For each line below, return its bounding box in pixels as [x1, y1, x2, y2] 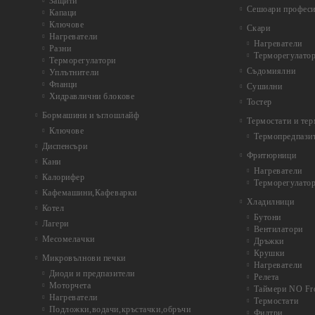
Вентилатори [253, 224, 303, 234]
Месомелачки [41, 234, 95, 244]
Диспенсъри [41, 141, 88, 151]
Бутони [253, 212, 281, 222]
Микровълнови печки [41, 253, 126, 263]
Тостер [246, 97, 272, 107]
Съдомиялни [246, 66, 296, 76]
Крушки [253, 248, 285, 258]
